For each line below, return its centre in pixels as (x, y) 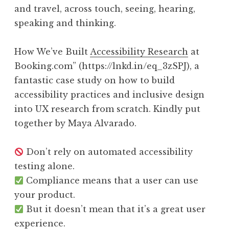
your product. (45, 194)
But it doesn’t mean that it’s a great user (115, 209)
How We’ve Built (52, 51)
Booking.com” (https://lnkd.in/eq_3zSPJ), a (107, 66)
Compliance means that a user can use (111, 180)
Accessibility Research (139, 51)
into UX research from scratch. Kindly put (107, 109)
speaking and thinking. (65, 23)
